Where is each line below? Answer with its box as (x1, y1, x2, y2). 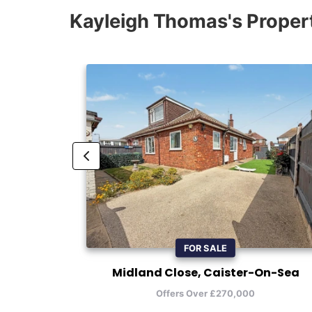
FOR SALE (183, 242, 228, 253)
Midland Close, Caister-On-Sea (111, 265, 299, 281)
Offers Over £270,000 (155, 288, 256, 299)
